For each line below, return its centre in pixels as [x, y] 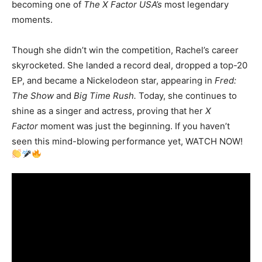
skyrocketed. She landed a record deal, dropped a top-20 [130, 65]
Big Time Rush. [105, 96]
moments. [32, 20]
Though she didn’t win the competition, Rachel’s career [125, 50]
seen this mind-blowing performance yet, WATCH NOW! [127, 142]
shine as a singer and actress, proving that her [108, 111]
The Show [33, 96]
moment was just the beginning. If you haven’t [134, 126]
